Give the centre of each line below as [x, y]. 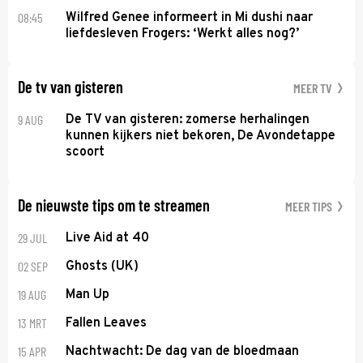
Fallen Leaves [107, 323]
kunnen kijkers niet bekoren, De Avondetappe [201, 136]
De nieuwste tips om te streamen [114, 205]
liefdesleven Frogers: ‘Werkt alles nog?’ [183, 34]
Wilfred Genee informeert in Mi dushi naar [190, 17]
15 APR [32, 351]
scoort [85, 152]
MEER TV [314, 88]
